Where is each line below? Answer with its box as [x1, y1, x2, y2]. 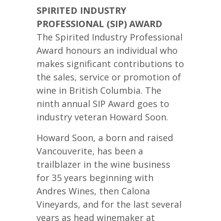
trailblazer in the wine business [37, 158, 170, 170]
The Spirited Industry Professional [37, 31, 183, 43]
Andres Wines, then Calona [37, 184, 150, 197]
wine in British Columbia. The [37, 84, 161, 96]
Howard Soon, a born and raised [37, 131, 173, 144]
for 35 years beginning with [37, 171, 153, 184]
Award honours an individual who [37, 44, 178, 56]
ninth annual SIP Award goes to [37, 97, 169, 110]
